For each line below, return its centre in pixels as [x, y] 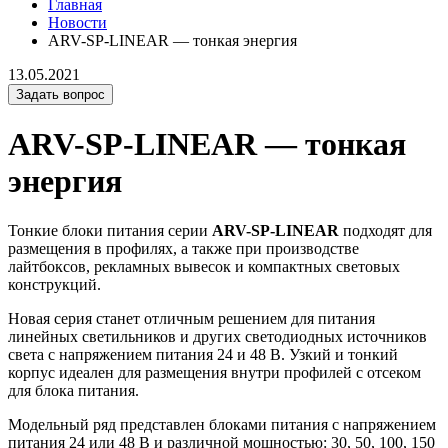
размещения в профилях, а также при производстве [183, 248]
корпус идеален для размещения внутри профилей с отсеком [214, 372]
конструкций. [54, 284]
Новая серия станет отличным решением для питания [191, 318]
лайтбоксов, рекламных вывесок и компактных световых [204, 266]
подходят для [385, 230]
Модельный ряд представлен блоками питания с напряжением [222, 424]
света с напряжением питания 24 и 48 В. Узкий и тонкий [203, 354]
